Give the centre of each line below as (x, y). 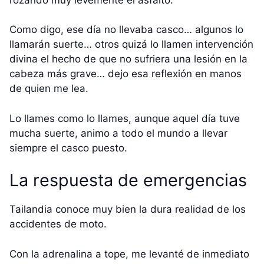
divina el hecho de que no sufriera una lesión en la (128, 59)
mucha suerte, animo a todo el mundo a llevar (118, 133)
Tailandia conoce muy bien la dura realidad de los (128, 209)
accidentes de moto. (58, 224)
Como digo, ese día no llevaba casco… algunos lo (126, 30)
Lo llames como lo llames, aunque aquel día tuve (125, 118)
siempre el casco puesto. (68, 148)
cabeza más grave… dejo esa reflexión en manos (126, 74)
